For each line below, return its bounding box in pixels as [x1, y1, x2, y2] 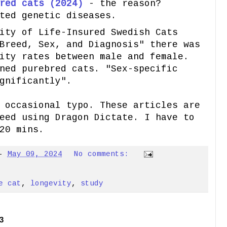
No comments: [73, 150, 133, 158]
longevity [30, 179, 71, 188]
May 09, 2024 [7, 150, 62, 158]
